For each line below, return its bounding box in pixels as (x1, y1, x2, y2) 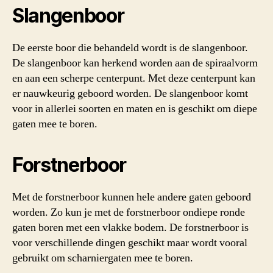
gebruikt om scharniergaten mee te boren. (12, 251, 193, 266)
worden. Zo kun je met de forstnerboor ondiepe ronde (12, 205, 245, 220)
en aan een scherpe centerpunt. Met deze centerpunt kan (12, 71, 255, 86)
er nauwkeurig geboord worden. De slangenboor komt (12, 87, 248, 101)
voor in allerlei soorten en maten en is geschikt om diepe (12, 102, 257, 116)
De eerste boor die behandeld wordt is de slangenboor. (12, 41, 248, 55)
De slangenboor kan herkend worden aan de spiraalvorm (12, 56, 258, 71)
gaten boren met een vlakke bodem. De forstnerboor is (12, 221, 249, 235)
